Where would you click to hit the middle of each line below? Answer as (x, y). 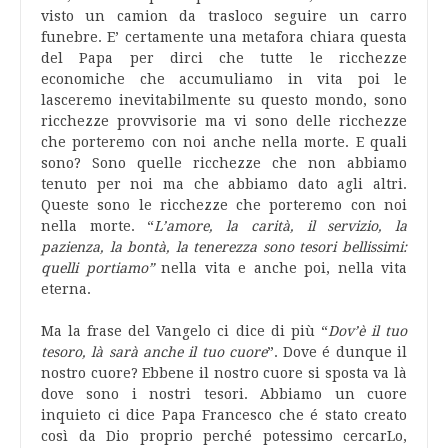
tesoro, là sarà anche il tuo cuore (154, 352)
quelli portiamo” (101, 268)
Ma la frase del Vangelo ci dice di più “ (184, 331)
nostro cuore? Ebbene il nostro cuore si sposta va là (224, 373)
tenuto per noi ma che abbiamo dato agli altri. (224, 184)
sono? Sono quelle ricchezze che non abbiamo (224, 163)
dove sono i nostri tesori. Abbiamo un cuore (224, 394)
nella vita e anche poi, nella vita (284, 268)
